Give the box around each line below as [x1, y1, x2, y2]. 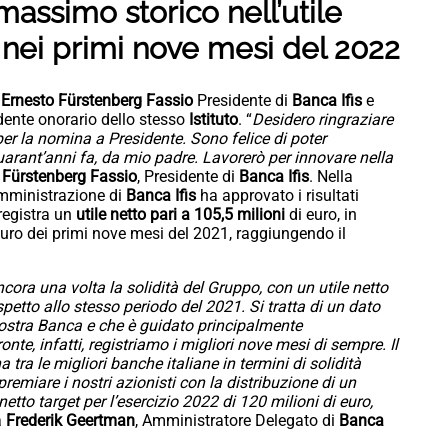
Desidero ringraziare [252, 110, 393, 130]
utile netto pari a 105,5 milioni [76, 205, 289, 225]
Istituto [189, 110, 238, 130]
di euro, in [289, 205, 357, 225]
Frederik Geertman [6, 411, 135, 431]
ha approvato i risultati [196, 186, 359, 206]
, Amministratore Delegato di [135, 411, 339, 431]
